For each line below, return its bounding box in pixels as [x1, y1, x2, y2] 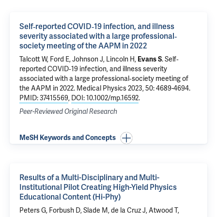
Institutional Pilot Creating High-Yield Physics [19, 183, 177, 192]
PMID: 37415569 [19, 94, 68, 102]
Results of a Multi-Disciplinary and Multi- [19, 173, 159, 183]
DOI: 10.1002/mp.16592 [71, 94, 139, 102]
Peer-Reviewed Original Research [19, 108, 117, 116]
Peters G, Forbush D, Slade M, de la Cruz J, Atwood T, [19, 206, 179, 215]
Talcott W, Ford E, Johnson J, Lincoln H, [19, 55, 138, 63]
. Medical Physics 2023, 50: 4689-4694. [74, 84, 190, 93]
